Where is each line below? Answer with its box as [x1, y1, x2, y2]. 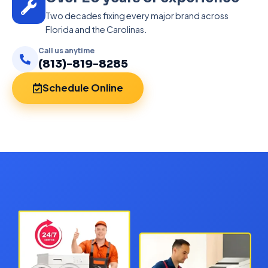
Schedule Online [42, 81, 123, 94]
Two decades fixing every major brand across [45, 10, 229, 21]
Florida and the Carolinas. [45, 24, 147, 35]
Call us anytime [38, 45, 95, 56]
